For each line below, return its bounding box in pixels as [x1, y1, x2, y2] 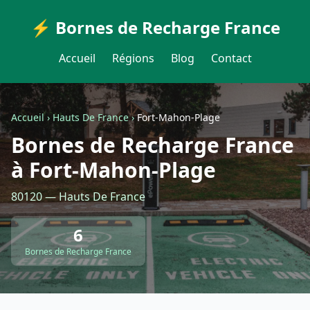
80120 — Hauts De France [11, 189, 145, 204]
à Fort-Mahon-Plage [11, 156, 216, 184]
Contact [210, 51, 252, 66]
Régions [111, 51, 154, 66]
